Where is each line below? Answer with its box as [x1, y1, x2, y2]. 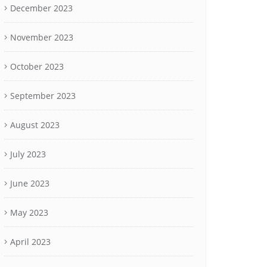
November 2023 [10, 32, 73, 43]
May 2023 [10, 207, 48, 218]
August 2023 [10, 119, 60, 131]
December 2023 [10, 2, 73, 14]
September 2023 [10, 90, 76, 101]
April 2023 [10, 236, 51, 247]
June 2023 [10, 178, 49, 189]
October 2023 [10, 61, 64, 72]
